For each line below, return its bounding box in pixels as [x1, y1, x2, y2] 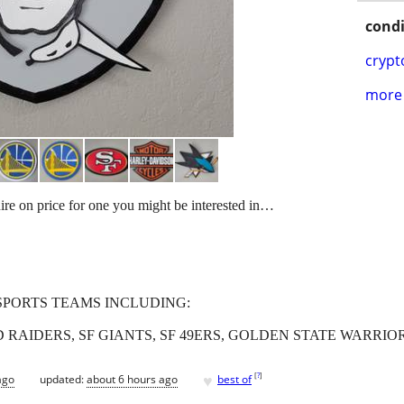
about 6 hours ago [87, 371, 178, 387]
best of [217, 371, 252, 387]
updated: [40, 371, 87, 387]
